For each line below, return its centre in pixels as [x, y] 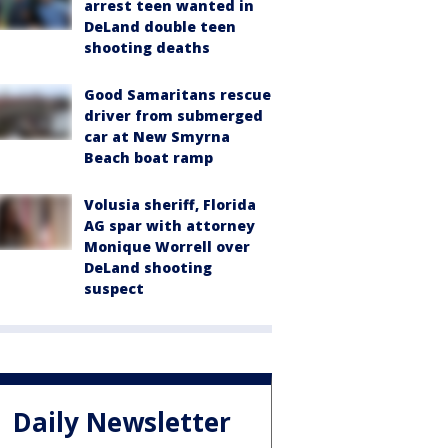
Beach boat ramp [148, 157]
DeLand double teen [160, 26]
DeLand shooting [148, 267]
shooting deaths [147, 47]
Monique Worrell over [167, 246]
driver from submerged [173, 115]
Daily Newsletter [122, 422]
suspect [114, 288]
